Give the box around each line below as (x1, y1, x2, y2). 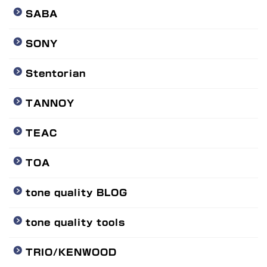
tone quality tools (26, 218, 125, 227)
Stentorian (26, 69, 86, 78)
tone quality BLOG (26, 188, 128, 197)
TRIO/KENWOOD (26, 247, 117, 257)
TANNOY (26, 98, 74, 108)
